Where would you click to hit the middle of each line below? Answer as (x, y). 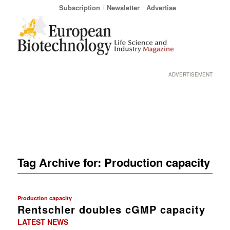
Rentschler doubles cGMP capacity (111, 209)
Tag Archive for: (61, 162)
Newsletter (123, 7)
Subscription (79, 7)
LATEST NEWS (43, 222)
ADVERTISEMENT (191, 74)
